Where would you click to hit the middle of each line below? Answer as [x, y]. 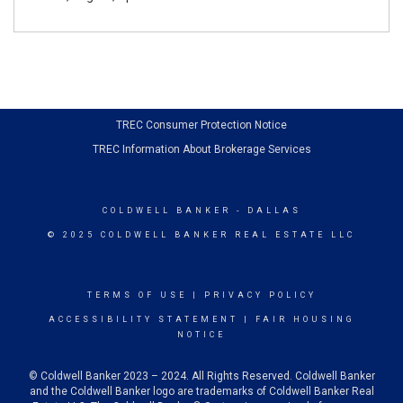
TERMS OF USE [137, 295]
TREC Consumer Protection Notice [201, 125]
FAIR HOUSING [305, 319]
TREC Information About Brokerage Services [201, 149]
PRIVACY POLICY [260, 295]
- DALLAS [266, 210]
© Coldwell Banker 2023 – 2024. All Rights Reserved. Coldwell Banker [201, 376]
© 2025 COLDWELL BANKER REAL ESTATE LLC [201, 234]
